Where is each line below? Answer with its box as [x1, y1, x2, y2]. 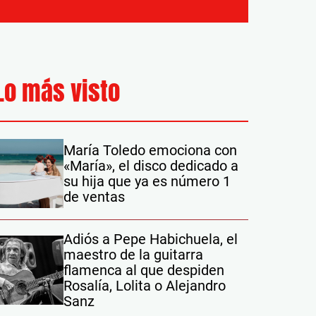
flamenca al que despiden [63, 262, 224, 279]
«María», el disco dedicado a [63, 157, 238, 174]
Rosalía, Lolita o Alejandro [63, 277, 226, 294]
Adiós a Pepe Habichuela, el [63, 231, 238, 248]
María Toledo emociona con [63, 142, 237, 159]
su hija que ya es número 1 [63, 173, 231, 190]
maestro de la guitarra [63, 246, 203, 263]
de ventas [63, 188, 125, 205]
